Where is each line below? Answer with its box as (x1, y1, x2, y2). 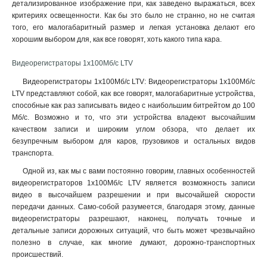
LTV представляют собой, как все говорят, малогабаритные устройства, (12, 89, 255, 98)
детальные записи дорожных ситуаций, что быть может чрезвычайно (12, 226, 255, 235)
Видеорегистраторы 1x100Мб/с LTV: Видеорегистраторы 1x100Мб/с (23, 77, 255, 86)
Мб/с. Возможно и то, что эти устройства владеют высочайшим (12, 113, 255, 122)
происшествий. (12, 250, 63, 259)
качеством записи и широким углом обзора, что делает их (12, 125, 255, 133)
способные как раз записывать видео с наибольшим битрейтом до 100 (12, 101, 255, 110)
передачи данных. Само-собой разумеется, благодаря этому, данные (12, 203, 255, 211)
